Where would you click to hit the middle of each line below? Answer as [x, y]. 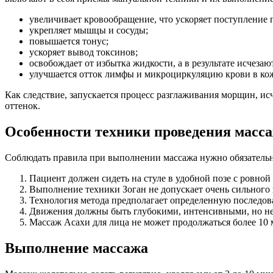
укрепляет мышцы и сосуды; [89, 30]
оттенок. [23, 106]
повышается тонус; [69, 41]
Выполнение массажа [76, 248]
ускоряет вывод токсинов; [83, 52]
